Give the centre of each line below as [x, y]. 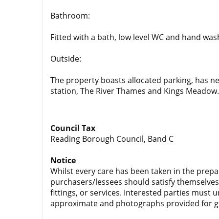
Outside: [66, 59]
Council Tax [73, 128]
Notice [63, 160]
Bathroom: [70, 16]
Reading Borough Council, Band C [112, 139]
